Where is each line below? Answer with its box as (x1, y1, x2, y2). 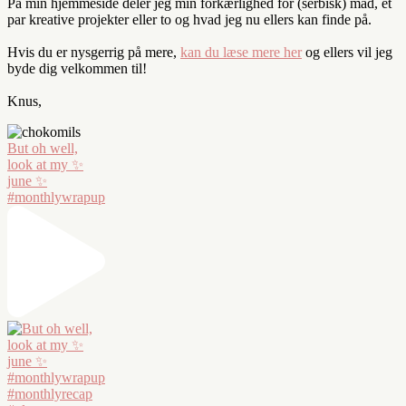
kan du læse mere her (180, 43, 302, 60)
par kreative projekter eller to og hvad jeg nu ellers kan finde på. (7, 11, 372, 27)
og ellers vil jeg (302, 43, 392, 60)
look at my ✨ (7, 156, 83, 172)
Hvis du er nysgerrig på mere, (7, 43, 180, 60)
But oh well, (7, 140, 78, 156)
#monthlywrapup (7, 188, 105, 205)
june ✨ (7, 172, 47, 188)
